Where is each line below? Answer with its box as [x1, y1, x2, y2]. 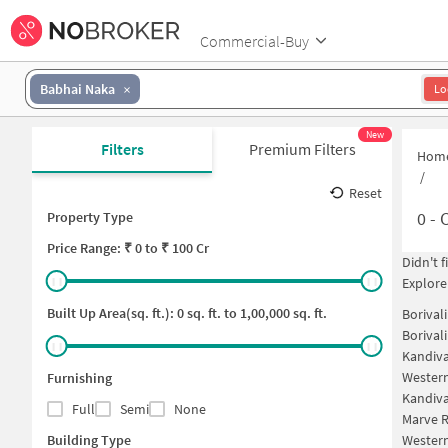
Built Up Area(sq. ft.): [47, 304, 177, 322]
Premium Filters [248, 139, 356, 159]
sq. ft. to [184, 304, 237, 322]
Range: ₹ [77, 239, 135, 257]
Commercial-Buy [200, 30, 309, 51]
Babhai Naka [40, 79, 115, 98]
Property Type [47, 208, 133, 226]
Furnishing [47, 369, 112, 387]
